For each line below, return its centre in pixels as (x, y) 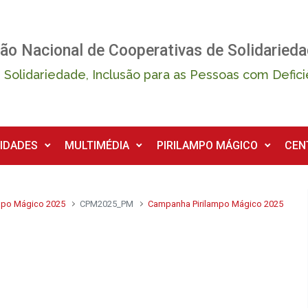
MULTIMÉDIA (97, 145)
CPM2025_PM (107, 204)
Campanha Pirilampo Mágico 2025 (216, 204)
